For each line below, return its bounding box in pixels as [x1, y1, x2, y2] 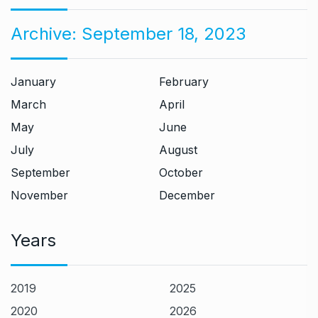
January [11, 75, 56, 89]
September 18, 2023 [82, 23, 246, 44]
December [159, 188, 215, 202]
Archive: [11, 23, 82, 44]
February [159, 75, 209, 89]
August [159, 143, 197, 157]
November [11, 188, 68, 202]
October [159, 165, 203, 180]
